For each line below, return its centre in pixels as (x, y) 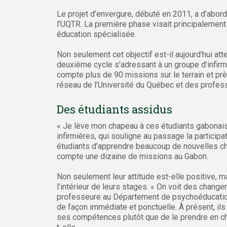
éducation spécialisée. (97, 34)
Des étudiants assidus (115, 109)
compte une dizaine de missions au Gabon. (133, 156)
